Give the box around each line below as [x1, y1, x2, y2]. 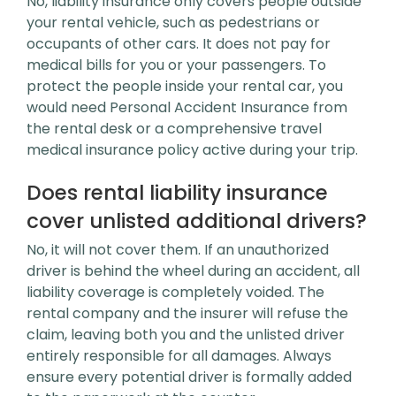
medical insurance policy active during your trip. [27, 140, 358, 160]
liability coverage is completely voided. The [27, 282, 324, 302]
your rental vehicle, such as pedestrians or [27, 12, 320, 33]
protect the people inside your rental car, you [27, 76, 343, 96]
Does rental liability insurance [27, 179, 328, 207]
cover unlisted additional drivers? [27, 207, 367, 235]
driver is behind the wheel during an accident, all [27, 261, 360, 281]
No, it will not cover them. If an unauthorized [27, 240, 329, 260]
